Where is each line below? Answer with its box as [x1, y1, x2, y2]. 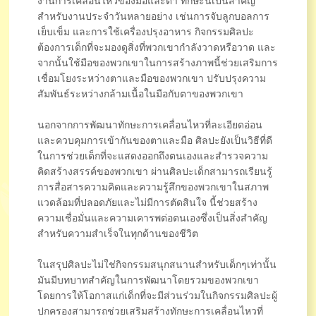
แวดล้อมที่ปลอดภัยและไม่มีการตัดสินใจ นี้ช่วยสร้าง [37, 194, 258, 209]
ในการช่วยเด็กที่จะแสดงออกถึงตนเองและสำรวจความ [37, 147, 269, 162]
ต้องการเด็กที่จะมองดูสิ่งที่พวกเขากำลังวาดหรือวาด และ [37, 39, 276, 54]
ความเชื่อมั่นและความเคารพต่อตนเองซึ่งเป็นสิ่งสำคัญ [37, 209, 268, 224]
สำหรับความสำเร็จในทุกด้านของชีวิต [37, 225, 199, 240]
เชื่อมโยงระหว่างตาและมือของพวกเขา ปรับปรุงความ [37, 70, 267, 85]
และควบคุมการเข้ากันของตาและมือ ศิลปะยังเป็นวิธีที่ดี [37, 132, 273, 147]
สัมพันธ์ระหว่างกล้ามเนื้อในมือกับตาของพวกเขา [37, 85, 244, 100]
